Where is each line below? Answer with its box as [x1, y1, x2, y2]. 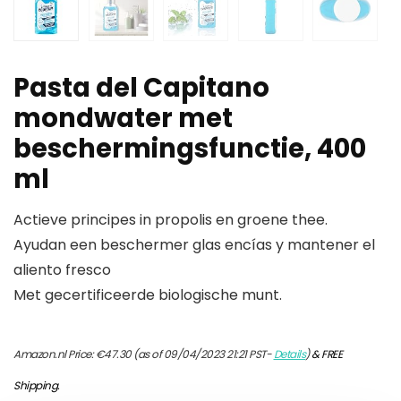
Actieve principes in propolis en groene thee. [13, 209, 328, 231]
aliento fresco [13, 260, 111, 281]
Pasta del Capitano [13, 70, 269, 107]
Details [273, 346, 305, 363]
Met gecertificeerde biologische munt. [13, 285, 282, 306]
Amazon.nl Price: [13, 346, 96, 363]
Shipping [13, 378, 57, 394]
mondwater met [13, 100, 233, 137]
